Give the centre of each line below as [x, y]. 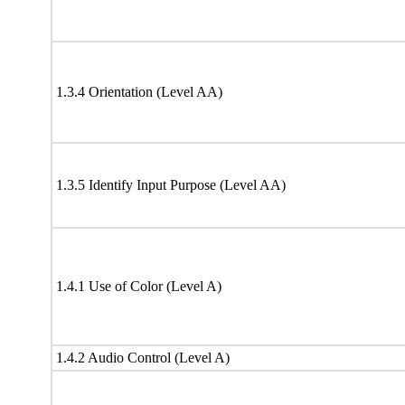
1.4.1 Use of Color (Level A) [139, 286]
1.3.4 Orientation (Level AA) [139, 91]
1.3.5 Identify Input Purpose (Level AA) [171, 184]
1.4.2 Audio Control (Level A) [143, 357]
